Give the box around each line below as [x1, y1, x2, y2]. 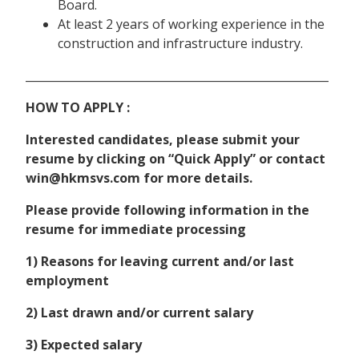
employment [26, 272, 109, 290]
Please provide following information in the [26, 201, 309, 220]
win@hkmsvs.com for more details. [26, 169, 252, 188]
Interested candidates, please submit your [26, 131, 300, 149]
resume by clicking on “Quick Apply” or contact [26, 150, 325, 168]
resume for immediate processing [26, 220, 246, 239]
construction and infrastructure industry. [58, 34, 303, 53]
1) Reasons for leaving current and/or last [26, 252, 294, 271]
